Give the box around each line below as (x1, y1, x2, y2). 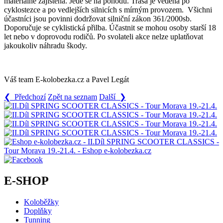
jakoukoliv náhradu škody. (4, 41, 87, 50)
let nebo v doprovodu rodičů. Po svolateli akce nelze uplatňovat (4, 32, 203, 41)
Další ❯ (99, 92, 126, 101)
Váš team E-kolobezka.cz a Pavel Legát (4, 75, 129, 84)
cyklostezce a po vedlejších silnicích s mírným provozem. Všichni (4, 5, 212, 14)
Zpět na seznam (48, 92, 97, 101)
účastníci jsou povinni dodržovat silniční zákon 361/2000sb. (4, 14, 192, 23)
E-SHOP (4, 174, 49, 187)
